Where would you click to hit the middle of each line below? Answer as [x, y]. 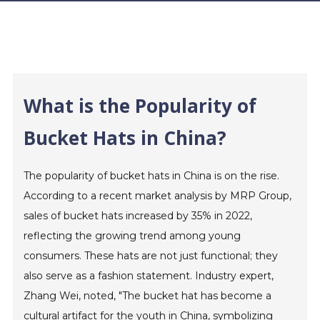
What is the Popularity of [140, 106]
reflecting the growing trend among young [132, 236]
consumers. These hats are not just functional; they [151, 256]
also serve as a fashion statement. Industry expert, [149, 276]
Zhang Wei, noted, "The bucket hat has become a [148, 296]
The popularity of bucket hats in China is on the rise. [152, 176]
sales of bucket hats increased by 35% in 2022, [138, 216]
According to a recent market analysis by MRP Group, [158, 196]
